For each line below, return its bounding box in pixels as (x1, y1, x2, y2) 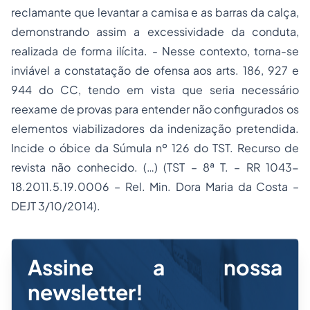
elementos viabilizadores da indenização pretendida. (11, 121, 299, 136)
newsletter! (28, 279, 143, 305)
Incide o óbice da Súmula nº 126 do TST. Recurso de (11, 140, 299, 155)
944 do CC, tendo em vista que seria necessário (11, 82, 299, 97)
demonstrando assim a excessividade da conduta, (11, 24, 299, 39)
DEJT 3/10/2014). (11, 199, 100, 213)
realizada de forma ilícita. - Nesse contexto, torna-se (11, 44, 299, 58)
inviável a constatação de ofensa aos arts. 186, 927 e (11, 63, 299, 77)
